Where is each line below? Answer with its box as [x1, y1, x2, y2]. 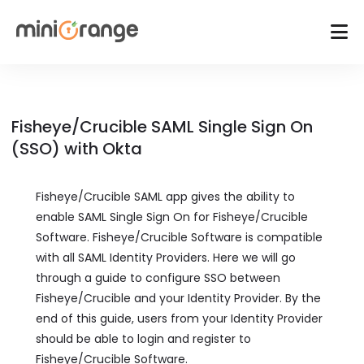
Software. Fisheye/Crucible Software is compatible [36, 229, 323, 245]
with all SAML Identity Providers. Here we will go [36, 249, 296, 266]
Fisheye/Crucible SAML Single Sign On [11, 115, 313, 138]
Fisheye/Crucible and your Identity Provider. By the [36, 290, 321, 306]
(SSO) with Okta [11, 137, 142, 160]
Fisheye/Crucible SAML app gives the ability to [36, 188, 295, 205]
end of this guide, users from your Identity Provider [36, 310, 323, 327]
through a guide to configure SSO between [36, 270, 280, 286]
